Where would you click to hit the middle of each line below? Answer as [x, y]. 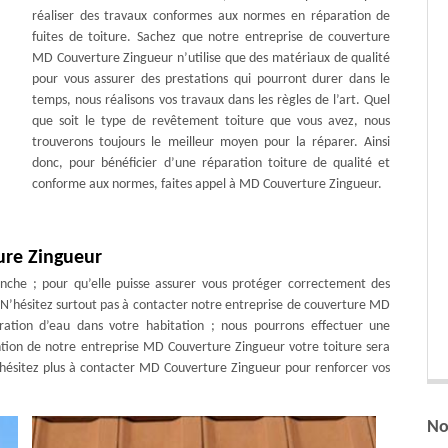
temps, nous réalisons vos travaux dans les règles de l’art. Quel [211, 100]
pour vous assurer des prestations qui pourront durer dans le [211, 79]
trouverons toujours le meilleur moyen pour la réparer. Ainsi [211, 142]
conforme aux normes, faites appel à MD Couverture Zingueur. [207, 184]
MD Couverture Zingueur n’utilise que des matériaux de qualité [211, 58]
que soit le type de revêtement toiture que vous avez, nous [211, 121]
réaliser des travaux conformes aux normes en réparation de [211, 16]
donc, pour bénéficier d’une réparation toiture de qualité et [211, 163]
